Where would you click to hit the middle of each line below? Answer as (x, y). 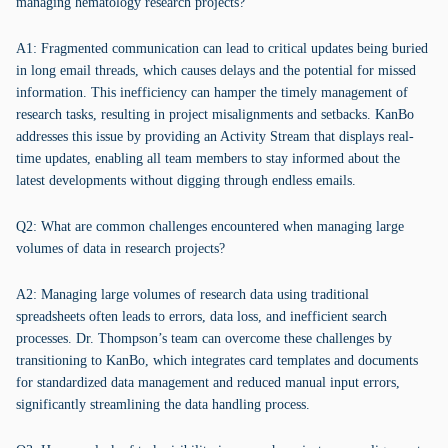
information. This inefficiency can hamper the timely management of (212, 92)
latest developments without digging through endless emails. (186, 180)
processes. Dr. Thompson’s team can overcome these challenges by (204, 338)
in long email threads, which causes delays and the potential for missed (216, 70)
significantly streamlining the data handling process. (163, 404)
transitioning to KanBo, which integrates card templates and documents (217, 360)
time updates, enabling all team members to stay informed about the (208, 158)
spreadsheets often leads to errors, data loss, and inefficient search (201, 316)
